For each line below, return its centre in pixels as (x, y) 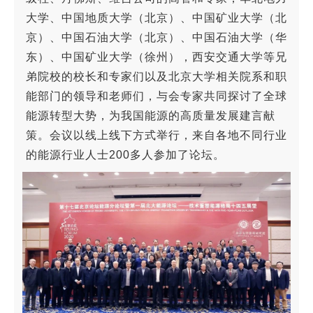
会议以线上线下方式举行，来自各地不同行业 (168, 135)
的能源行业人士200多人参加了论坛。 (125, 154)
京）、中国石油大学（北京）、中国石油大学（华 (156, 37)
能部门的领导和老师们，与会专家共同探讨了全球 (156, 96)
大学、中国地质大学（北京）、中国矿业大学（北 (156, 17)
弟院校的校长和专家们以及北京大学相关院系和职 (156, 76)
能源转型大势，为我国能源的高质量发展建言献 (151, 115)
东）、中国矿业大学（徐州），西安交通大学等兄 (156, 57)
